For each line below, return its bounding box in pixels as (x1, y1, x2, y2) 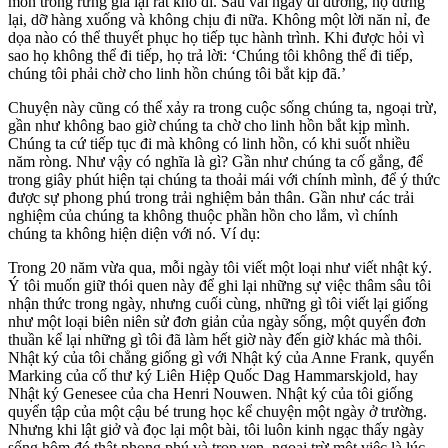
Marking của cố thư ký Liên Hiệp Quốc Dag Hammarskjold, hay (8, 366, 418, 384)
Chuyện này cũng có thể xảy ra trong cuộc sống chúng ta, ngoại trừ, (8, 98, 437, 116)
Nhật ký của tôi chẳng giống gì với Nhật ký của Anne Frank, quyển (8, 348, 434, 366)
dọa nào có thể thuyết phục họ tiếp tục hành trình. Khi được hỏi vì (8, 28, 424, 46)
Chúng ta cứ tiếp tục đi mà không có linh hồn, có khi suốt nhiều (8, 134, 410, 152)
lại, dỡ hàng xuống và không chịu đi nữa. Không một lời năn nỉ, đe (8, 10, 430, 28)
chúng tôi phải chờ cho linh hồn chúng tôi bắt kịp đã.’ (8, 64, 346, 82)
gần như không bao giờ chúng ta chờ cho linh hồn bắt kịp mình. (8, 116, 410, 134)
